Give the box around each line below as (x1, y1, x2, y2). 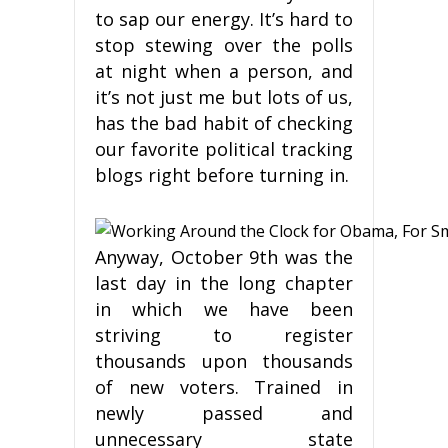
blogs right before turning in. (95, 162, 349, 187)
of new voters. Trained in (95, 374, 353, 399)
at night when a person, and (95, 58, 353, 83)
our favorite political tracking (95, 136, 353, 161)
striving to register (95, 322, 353, 347)
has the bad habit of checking (95, 110, 353, 135)
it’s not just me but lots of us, (95, 84, 353, 109)
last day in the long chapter (95, 270, 353, 295)
